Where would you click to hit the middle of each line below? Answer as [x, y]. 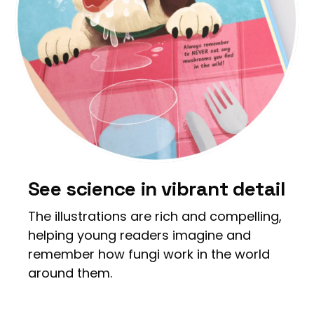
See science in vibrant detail [157, 188]
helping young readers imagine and [139, 235]
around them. [70, 273]
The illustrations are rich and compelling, [155, 216]
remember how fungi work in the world [149, 254]
